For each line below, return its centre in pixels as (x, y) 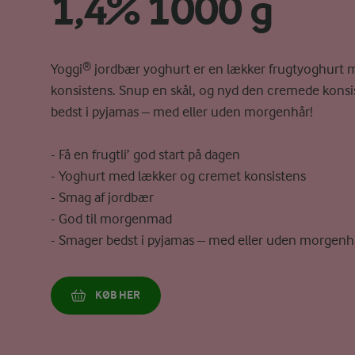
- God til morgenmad (111, 219)
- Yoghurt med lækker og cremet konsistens (178, 176)
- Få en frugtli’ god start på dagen (145, 155)
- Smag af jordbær (102, 197)
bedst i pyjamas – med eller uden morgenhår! (182, 112)
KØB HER (118, 295)
